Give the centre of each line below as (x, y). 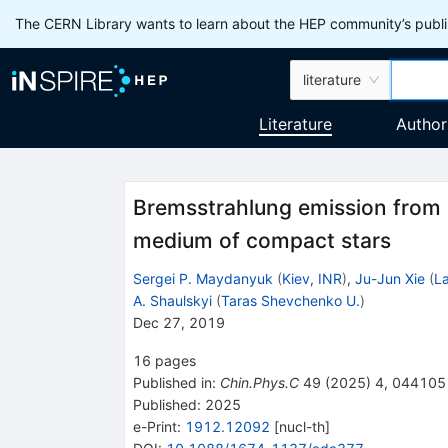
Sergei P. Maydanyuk (202, 278)
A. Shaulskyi (172, 300)
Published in (172, 382)
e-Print (154, 426)
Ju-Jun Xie (389, 278)
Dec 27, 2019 (178, 322)
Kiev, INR (311, 278)
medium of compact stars (261, 241)
